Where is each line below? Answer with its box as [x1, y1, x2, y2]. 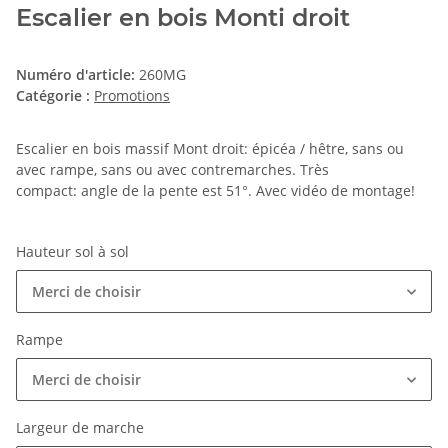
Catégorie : [16, 86, 94, 106]
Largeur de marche [16, 418, 148, 438]
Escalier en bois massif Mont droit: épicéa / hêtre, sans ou [16, 139, 404, 159]
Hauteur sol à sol [16, 242, 133, 262]
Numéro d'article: [16, 65, 139, 85]
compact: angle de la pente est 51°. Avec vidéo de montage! [16, 181, 415, 201]
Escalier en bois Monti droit [16, 3, 350, 33]
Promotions [94, 86, 170, 106]
